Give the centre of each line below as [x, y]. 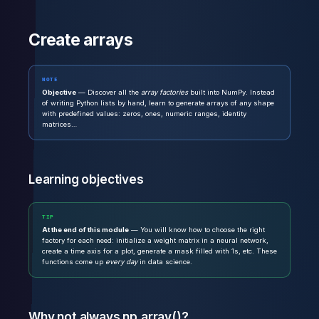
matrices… [59, 124]
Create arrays [81, 40]
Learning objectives [86, 179]
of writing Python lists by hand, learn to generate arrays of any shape [158, 103]
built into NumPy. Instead [231, 92]
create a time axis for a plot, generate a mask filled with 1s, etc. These [159, 251]
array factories [164, 92]
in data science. [165, 261]
